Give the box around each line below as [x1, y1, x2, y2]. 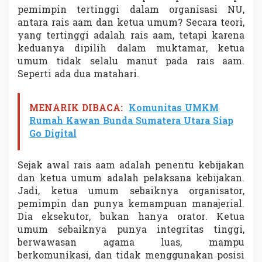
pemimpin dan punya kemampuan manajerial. [18, 198, 244, 212]
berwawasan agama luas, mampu [18, 236, 244, 251]
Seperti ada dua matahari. [18, 68, 139, 82]
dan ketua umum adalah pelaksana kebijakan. [18, 172, 244, 187]
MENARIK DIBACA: [29, 102, 123, 116]
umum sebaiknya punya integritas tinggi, [18, 223, 244, 238]
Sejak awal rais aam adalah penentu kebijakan [18, 159, 244, 174]
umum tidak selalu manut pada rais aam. [18, 55, 244, 70]
